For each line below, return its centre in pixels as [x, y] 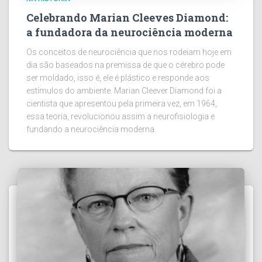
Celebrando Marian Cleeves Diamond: [127, 17]
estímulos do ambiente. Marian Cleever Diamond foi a [124, 90]
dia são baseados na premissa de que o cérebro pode [125, 65]
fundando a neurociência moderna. [91, 129]
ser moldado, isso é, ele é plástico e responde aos [118, 77]
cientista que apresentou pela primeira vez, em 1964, [122, 103]
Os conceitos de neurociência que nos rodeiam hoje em [129, 52]
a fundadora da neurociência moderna [130, 32]
